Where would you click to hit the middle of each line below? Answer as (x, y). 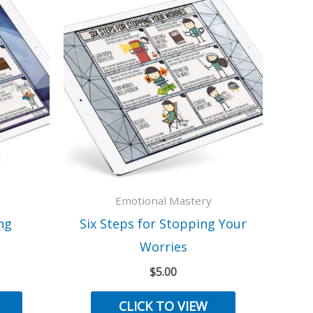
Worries (163, 247)
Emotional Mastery (163, 200)
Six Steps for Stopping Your (163, 224)
